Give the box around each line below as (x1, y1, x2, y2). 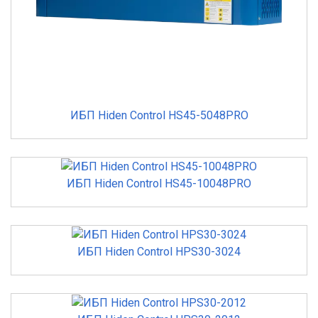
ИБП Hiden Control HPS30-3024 (77, 244, 241, 258)
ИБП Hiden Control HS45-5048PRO (70, 109, 248, 123)
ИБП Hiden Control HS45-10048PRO (67, 177, 251, 191)
